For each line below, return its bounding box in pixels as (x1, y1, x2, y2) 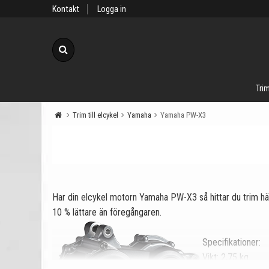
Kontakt (52, 4, 79, 14)
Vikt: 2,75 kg (202, 252, 249, 263)
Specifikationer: (202, 237, 261, 248)
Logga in (97, 4, 126, 14)
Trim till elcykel (73, 110, 118, 119)
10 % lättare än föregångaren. (52, 207, 162, 218)
